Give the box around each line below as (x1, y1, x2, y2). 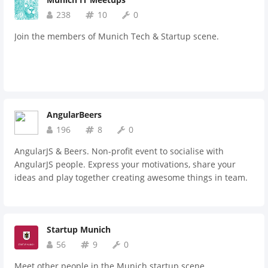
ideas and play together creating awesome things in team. (14, 172, 248, 183)
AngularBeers (47, 109, 102, 120)
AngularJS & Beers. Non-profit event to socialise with (14, 145, 224, 157)
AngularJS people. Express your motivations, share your (14, 159, 236, 170)
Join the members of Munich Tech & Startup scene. (14, 31, 219, 42)
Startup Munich (47, 224, 111, 235)
